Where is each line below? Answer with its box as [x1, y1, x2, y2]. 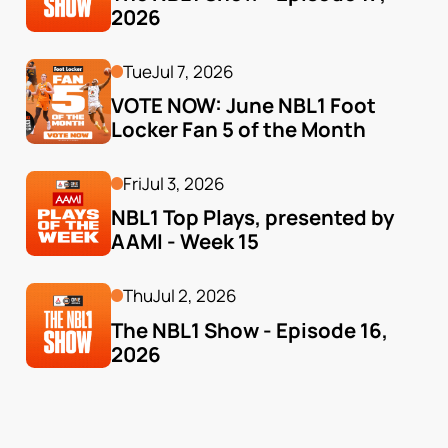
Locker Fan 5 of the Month [110, 115, 366, 144]
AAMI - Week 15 [110, 227, 259, 256]
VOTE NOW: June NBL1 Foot [110, 91, 376, 120]
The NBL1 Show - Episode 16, [110, 315, 388, 344]
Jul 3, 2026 [142, 171, 226, 195]
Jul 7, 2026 [152, 59, 235, 83]
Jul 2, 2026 [153, 284, 238, 308]
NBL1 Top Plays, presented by [110, 203, 394, 232]
